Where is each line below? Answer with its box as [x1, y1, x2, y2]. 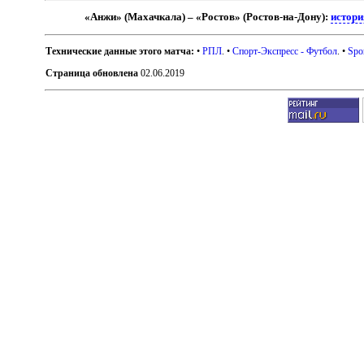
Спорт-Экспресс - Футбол [232, 45, 338, 57]
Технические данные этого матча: [45, 45, 195, 57]
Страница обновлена [45, 67, 139, 79]
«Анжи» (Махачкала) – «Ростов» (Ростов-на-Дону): [84, 11, 331, 23]
